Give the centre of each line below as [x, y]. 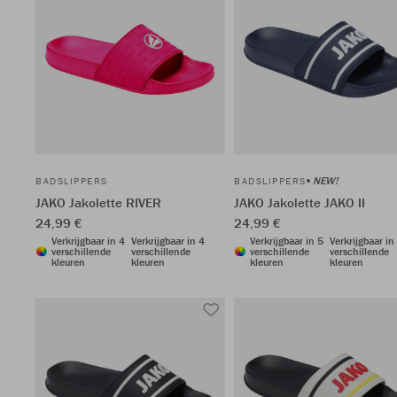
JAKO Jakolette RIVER [98, 202]
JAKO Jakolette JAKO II [300, 202]
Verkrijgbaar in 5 [287, 241]
